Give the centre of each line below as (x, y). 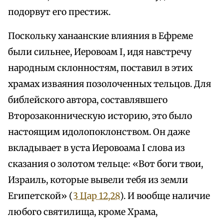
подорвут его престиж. (59, 12)
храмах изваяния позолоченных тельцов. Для (109, 84)
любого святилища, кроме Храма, (83, 212)
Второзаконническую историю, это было (100, 116)
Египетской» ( (40, 196)
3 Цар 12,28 (96, 196)
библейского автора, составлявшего (88, 100)
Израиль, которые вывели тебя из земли (98, 180)
